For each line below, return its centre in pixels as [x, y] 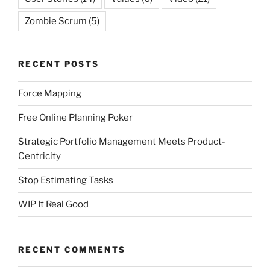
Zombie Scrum [56, 21]
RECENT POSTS [59, 64]
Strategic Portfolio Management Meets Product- [122, 142]
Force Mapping [50, 94]
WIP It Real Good [53, 205]
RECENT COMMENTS [72, 249]
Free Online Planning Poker [75, 118]
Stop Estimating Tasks [66, 181]
